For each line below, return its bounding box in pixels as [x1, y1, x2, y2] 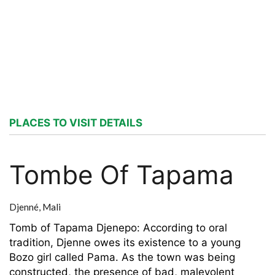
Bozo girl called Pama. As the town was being [9, 251, 235, 263]
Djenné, [9, 201, 41, 212]
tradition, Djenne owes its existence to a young [9, 236, 241, 249]
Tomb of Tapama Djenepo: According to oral [9, 222, 227, 234]
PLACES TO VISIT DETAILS [9, 117, 142, 129]
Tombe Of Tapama [9, 159, 234, 190]
